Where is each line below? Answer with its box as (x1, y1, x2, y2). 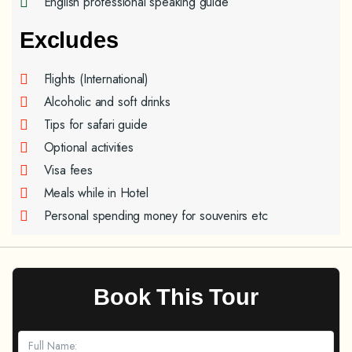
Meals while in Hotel (43, 184, 148, 202)
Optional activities (43, 138, 134, 156)
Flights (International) (43, 70, 148, 88)
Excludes (20, 27, 119, 53)
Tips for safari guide (43, 115, 148, 134)
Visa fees (43, 161, 93, 179)
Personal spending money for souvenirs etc (43, 207, 268, 225)
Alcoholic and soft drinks (43, 93, 170, 111)
